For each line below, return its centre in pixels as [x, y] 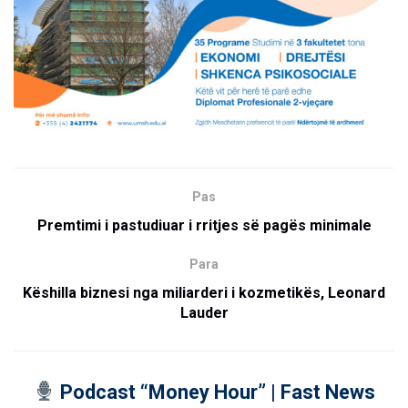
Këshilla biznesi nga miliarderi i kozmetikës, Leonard [204, 292]
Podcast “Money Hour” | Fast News [215, 392]
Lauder [204, 312]
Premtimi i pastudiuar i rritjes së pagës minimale [204, 225]
